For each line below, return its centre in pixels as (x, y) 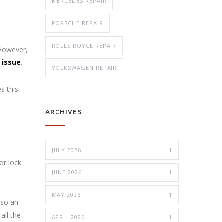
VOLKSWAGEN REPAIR (84, 68)
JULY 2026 (66, 150)
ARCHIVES (63, 112)
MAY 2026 (66, 194)
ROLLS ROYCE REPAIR (84, 45)
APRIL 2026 (68, 217)
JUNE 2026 (67, 172)
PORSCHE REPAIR (77, 23)
